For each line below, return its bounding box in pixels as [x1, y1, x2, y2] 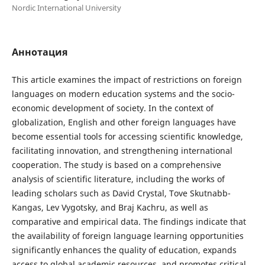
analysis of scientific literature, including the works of [11, 173, 225, 185]
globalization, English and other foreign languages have [11, 116, 236, 128]
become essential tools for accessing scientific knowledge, [11, 130, 243, 142]
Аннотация [11, 45, 67, 59]
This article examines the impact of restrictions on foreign [11, 73, 242, 85]
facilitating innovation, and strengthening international [11, 144, 232, 156]
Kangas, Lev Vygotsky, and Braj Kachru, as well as [11, 201, 208, 213]
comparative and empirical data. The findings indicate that [11, 215, 246, 227]
